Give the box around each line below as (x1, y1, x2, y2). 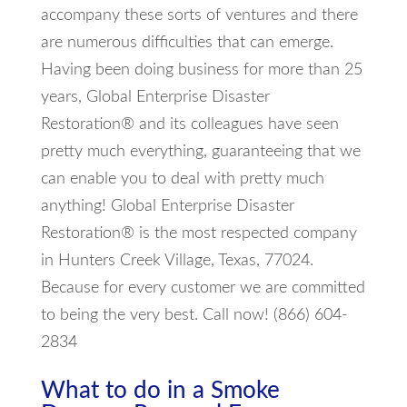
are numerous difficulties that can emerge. (40, 34, 333, 51)
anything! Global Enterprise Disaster (40, 197, 294, 214)
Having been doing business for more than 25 (40, 61, 362, 78)
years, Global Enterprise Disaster (40, 88, 270, 105)
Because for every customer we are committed (40, 279, 365, 296)
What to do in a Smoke (40, 378, 280, 402)
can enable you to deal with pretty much (40, 170, 324, 187)
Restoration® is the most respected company (40, 224, 357, 242)
